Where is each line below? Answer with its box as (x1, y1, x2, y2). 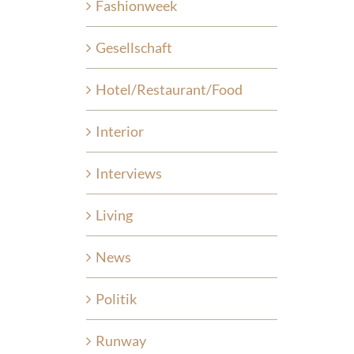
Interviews (95, 164, 162, 182)
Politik (95, 289, 137, 307)
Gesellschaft (95, 38, 172, 56)
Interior (95, 122, 144, 140)
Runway (95, 331, 146, 349)
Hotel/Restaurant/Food (95, 80, 243, 98)
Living (95, 205, 133, 224)
